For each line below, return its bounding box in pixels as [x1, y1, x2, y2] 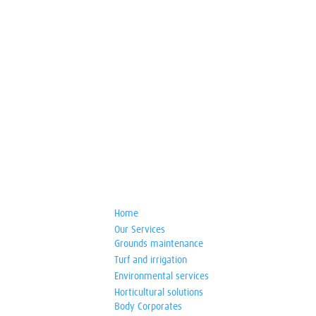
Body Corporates [114, 302, 182, 312]
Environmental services [114, 272, 209, 281]
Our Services [114, 225, 165, 235]
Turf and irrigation [114, 255, 187, 265]
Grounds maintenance [114, 239, 203, 249]
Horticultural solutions [114, 288, 203, 298]
